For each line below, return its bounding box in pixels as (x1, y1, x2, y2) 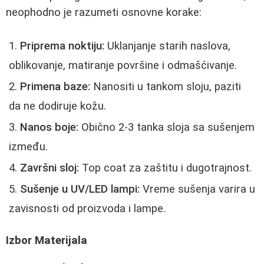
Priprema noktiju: (20, 39, 104, 52)
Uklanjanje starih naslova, (104, 39, 230, 52)
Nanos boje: (20, 120, 78, 134)
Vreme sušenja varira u (140, 182, 255, 196)
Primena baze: (20, 80, 90, 93)
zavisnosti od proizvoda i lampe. (9, 202, 166, 215)
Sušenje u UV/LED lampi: (20, 182, 140, 196)
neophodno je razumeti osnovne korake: (6, 6, 202, 19)
